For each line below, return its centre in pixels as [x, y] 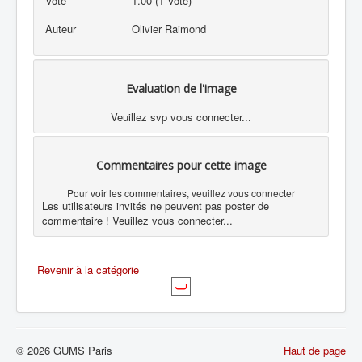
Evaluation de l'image [181, 88]
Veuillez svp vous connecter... [181, 116]
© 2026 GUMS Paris [64, 351]
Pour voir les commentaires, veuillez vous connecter [181, 193]
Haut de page [315, 351]
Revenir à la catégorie [88, 270]
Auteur [60, 28]
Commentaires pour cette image [181, 166]
